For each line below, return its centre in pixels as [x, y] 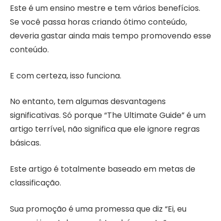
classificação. [36, 183]
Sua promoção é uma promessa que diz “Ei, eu [98, 209]
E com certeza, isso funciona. [66, 75]
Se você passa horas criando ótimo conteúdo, [98, 22]
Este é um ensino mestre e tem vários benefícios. [105, 8]
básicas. [25, 143]
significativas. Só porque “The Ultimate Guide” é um [108, 115]
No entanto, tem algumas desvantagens [88, 102]
